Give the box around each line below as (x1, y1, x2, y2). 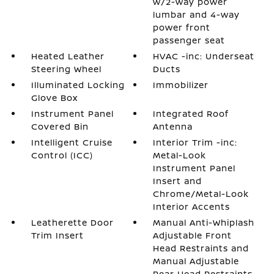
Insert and (153, 175, 202, 187)
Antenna (153, 120, 193, 132)
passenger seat (153, 34, 226, 46)
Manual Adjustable (153, 255, 240, 267)
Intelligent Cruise (31, 136, 113, 148)
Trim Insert (31, 229, 84, 241)
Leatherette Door (31, 217, 114, 228)
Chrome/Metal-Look (153, 188, 250, 199)
